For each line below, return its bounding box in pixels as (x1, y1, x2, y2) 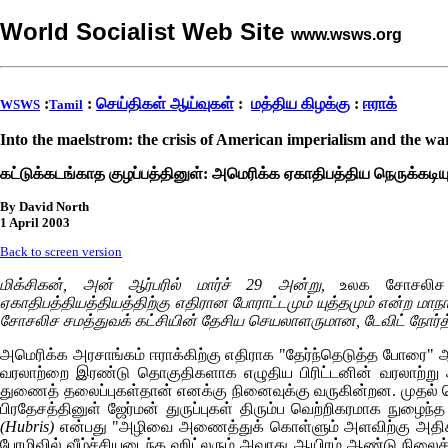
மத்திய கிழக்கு (251, 95, 350, 112)
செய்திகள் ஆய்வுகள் (96, 95, 234, 112)
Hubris (5, 418, 49, 435)
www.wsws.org (291, 26, 402, 43)
